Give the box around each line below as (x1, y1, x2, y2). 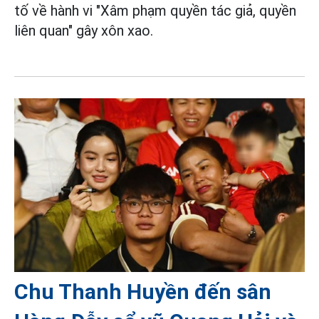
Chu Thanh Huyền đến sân (14, 278, 271, 304)
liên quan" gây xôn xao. (14, 22, 153, 40)
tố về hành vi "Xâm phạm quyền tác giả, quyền (14, 2, 296, 20)
